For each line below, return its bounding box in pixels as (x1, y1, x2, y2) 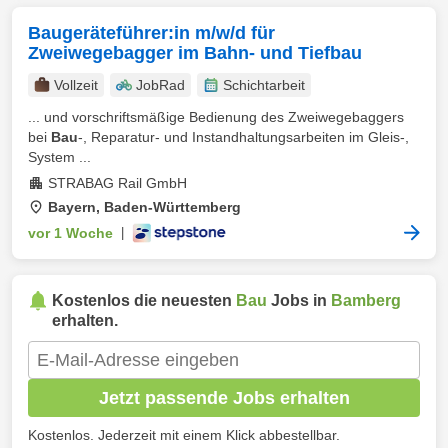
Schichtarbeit (223, 77, 305, 93)
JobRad (136, 77, 185, 93)
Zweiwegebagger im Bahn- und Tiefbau (28, 43, 362, 63)
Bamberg (331, 292, 401, 309)
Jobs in (267, 292, 331, 309)
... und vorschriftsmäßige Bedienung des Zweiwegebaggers (28, 109, 404, 125)
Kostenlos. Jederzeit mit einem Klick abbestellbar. (28, 427, 340, 443)
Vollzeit (54, 77, 98, 93)
